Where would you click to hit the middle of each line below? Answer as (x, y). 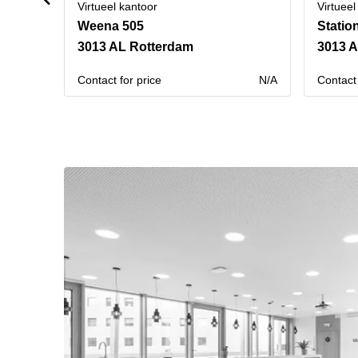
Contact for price (119, 80)
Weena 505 (111, 26)
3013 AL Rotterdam (135, 47)
